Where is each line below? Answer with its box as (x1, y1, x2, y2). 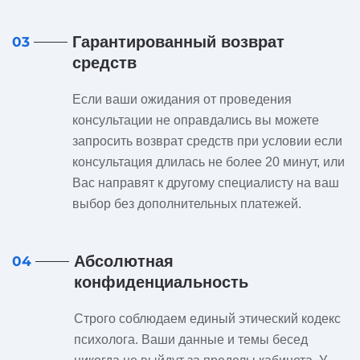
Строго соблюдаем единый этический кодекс (74, 312, 341, 325)
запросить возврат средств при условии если (72, 134, 342, 148)
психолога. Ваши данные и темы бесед (74, 333, 308, 346)
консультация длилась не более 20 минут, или (72, 155, 345, 169)
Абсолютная (74, 252, 174, 270)
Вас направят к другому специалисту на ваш (72, 176, 339, 190)
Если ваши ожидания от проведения (72, 92, 292, 106)
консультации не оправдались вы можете (72, 113, 319, 127)
